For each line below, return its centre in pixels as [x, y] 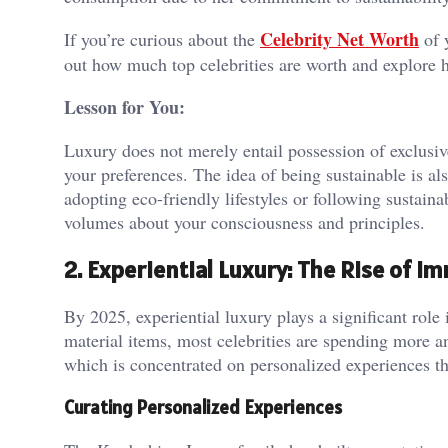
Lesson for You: [124, 106]
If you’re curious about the [162, 38]
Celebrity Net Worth [339, 38]
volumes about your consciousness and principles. [244, 221]
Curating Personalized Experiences [203, 407]
